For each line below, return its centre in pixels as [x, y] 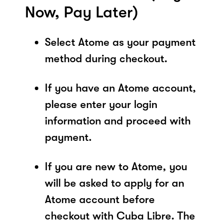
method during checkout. [106, 58]
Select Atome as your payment [120, 42]
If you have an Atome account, [120, 88]
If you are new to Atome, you [116, 166]
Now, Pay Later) [81, 12]
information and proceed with [118, 120]
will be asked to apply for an [114, 183]
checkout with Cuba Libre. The [120, 216]
